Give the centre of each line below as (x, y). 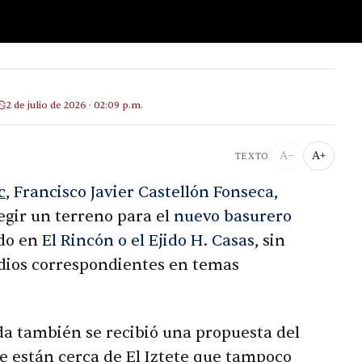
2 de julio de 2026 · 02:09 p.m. (75, 105)
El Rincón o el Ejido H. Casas (148, 241)
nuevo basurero (233, 217)
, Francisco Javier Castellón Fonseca (140, 193)
